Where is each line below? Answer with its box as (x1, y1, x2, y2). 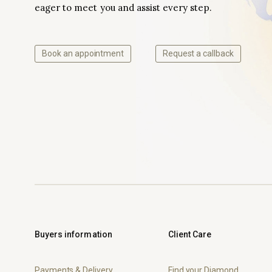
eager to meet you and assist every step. (35, 2, 212, 13)
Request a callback (162, 49, 234, 58)
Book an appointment (42, 49, 124, 58)
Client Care (168, 229, 212, 239)
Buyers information (35, 229, 112, 239)
